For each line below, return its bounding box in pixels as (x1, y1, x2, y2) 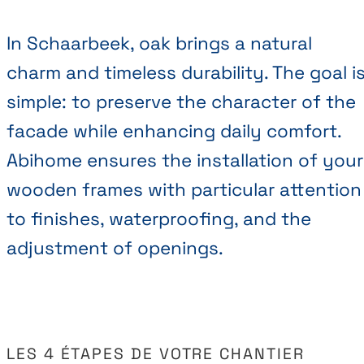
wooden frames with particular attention (6, 177, 362, 201)
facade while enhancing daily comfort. (6, 119, 341, 143)
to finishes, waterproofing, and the (6, 206, 311, 231)
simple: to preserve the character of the (6, 89, 356, 114)
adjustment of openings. (6, 236, 223, 260)
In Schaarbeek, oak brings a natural (6, 31, 312, 55)
